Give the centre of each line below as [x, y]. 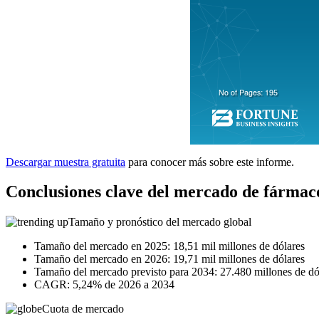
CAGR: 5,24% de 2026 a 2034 [104, 285]
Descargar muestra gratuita [66, 162]
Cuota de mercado [83, 309]
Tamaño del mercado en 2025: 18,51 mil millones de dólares [169, 246]
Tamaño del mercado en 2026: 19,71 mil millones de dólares [169, 259]
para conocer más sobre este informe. [210, 162]
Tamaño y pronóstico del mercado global [160, 222]
